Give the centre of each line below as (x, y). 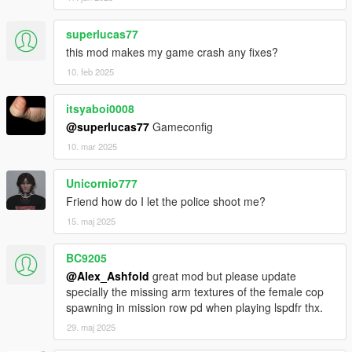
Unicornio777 (102, 183)
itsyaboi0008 (100, 108)
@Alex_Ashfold (108, 275)
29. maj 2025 (91, 326)
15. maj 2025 (91, 220)
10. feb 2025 (90, 71)
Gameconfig (181, 126)
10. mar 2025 (92, 146)
